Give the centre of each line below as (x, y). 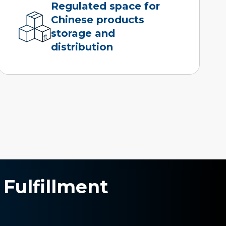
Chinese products (97, 19)
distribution (82, 47)
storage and (83, 33)
